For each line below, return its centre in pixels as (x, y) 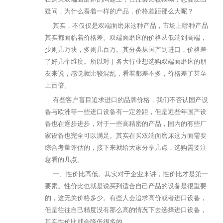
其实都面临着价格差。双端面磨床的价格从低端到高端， (126, 37)
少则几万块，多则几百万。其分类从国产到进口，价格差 (126, 49)
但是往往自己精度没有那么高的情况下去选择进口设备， (126, 210)
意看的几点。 (64, 159)
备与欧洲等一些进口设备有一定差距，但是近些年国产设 (126, 111)
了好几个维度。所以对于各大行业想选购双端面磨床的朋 (126, 61)
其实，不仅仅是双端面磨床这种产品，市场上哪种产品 (126, 25)
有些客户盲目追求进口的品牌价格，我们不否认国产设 (126, 100)
